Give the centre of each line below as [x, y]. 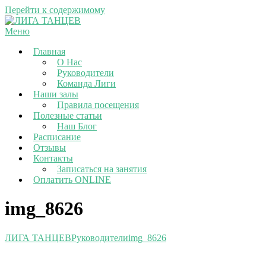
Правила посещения [98, 105]
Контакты [53, 158]
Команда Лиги [86, 83]
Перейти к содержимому [55, 10]
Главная [49, 51]
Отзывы [50, 148]
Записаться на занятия [102, 169]
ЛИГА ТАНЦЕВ [38, 237]
